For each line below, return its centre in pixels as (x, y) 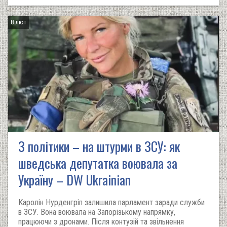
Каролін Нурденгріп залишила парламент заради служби (111, 202)
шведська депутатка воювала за (98, 163)
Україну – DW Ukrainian (74, 180)
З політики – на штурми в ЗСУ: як (99, 146)
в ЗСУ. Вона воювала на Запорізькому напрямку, (97, 212)
